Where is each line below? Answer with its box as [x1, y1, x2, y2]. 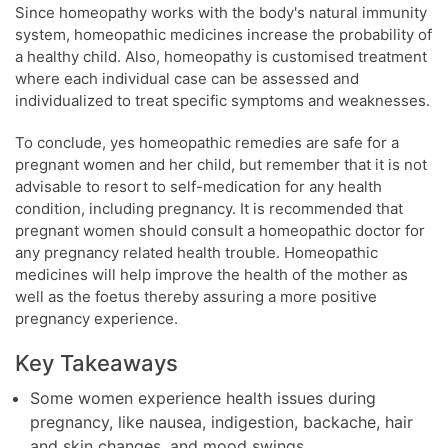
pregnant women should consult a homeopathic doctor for [15, 220, 425, 240]
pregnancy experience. [15, 308, 194, 328]
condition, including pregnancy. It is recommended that [15, 198, 403, 218]
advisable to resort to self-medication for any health [15, 176, 382, 196]
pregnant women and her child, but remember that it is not [15, 154, 427, 174]
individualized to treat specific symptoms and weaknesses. [15, 90, 430, 110]
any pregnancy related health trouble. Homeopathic [15, 242, 378, 262]
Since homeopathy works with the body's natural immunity [15, 2, 427, 22]
